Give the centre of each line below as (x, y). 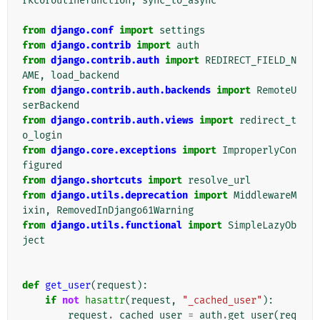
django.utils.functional (116, 226)
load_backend (85, 76)
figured (42, 166)
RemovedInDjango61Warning (125, 211)
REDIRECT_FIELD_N (251, 61)
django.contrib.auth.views (122, 121)
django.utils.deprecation (119, 196)
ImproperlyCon (259, 151)
